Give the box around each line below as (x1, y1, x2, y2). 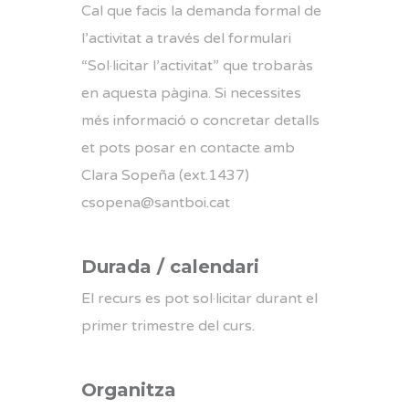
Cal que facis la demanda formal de (81, 2, 321, 20)
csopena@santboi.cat (81, 194, 230, 212)
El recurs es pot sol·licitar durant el (81, 289, 318, 308)
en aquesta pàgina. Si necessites (81, 84, 301, 102)
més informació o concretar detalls (81, 111, 320, 130)
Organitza (81, 379, 176, 401)
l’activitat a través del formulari (81, 29, 291, 47)
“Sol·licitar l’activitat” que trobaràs (81, 57, 313, 75)
